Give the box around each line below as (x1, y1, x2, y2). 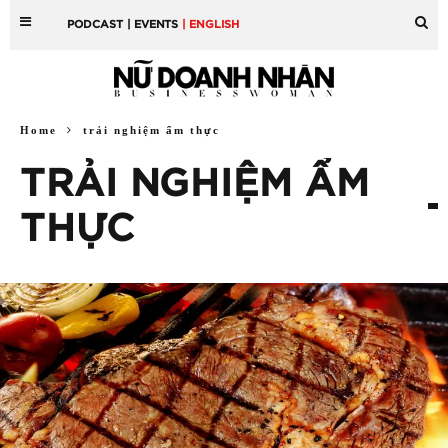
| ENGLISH (182, 19, 240, 30)
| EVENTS (127, 19, 179, 30)
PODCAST (67, 19, 124, 30)
